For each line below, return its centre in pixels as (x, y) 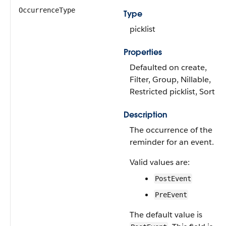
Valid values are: (160, 162)
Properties (143, 52)
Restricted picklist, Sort (172, 92)
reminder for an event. (172, 142)
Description (146, 115)
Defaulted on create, (168, 67)
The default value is (166, 215)
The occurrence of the (171, 130)
